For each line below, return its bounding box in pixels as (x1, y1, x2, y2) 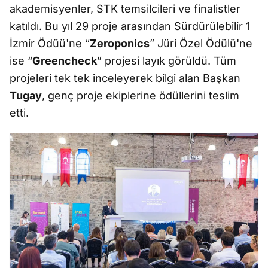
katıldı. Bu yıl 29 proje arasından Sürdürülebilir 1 (10, 20, 250, 32)
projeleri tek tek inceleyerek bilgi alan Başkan (10, 72, 240, 84)
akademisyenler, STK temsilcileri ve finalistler (10, 2, 240, 15)
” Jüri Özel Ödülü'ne (150, 37, 252, 50)
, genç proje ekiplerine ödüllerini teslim (42, 89, 239, 102)
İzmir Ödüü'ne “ (10, 37, 90, 50)
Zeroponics (90, 37, 150, 50)
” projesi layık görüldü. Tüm (97, 54, 236, 67)
